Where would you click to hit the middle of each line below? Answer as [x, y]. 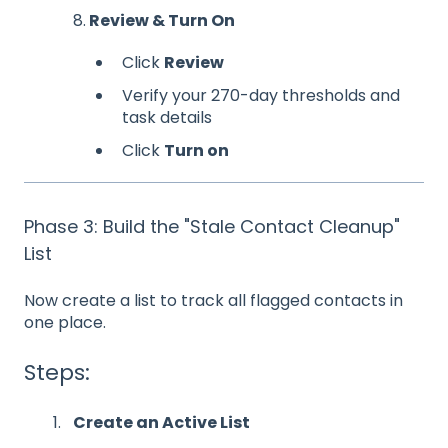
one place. [65, 322]
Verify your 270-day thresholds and [261, 96]
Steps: [57, 373]
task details [167, 118]
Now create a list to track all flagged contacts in [213, 300]
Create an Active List [161, 422]
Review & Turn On [160, 20]
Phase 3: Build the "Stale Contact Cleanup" [212, 227]
